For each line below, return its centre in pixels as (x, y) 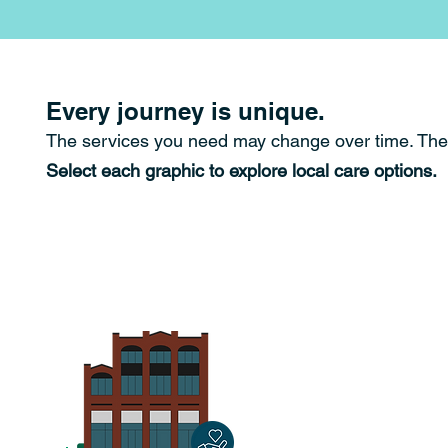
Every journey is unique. (185, 111)
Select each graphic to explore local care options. (241, 170)
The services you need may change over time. (231, 140)
